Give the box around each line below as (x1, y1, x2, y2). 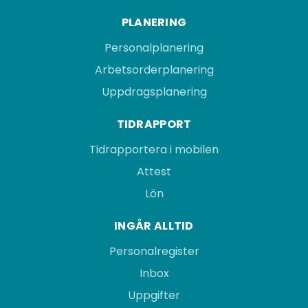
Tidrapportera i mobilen (89, 141, 219, 157)
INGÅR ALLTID (114, 217, 194, 234)
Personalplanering (104, 39, 203, 56)
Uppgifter (128, 287, 180, 303)
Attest (137, 163, 171, 179)
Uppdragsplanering (101, 83, 207, 100)
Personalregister (109, 243, 199, 259)
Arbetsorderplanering (94, 61, 214, 78)
